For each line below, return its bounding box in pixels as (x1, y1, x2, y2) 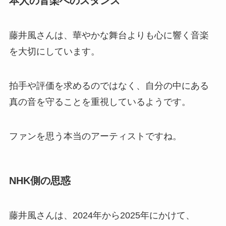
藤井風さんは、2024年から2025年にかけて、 (9, 210, 195, 221)
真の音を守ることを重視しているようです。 (9, 96, 191, 107)
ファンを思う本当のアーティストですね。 (9, 131, 182, 141)
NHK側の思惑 (9, 175, 71, 186)
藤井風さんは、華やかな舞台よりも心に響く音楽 (9, 30, 209, 40)
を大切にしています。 (9, 46, 100, 56)
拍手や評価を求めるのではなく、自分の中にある (9, 80, 209, 91)
